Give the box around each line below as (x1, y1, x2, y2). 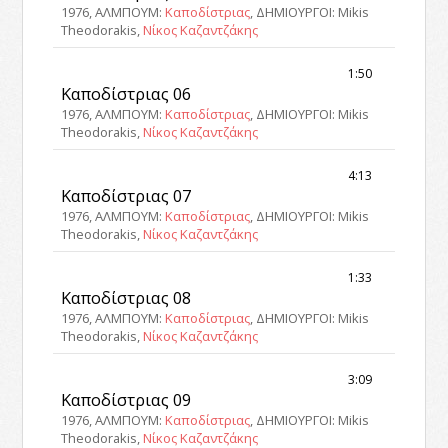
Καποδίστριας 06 (61, 82, 192, 106)
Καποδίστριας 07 (61, 184, 192, 208)
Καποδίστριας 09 (61, 388, 192, 412)
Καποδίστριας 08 (61, 286, 192, 310)
